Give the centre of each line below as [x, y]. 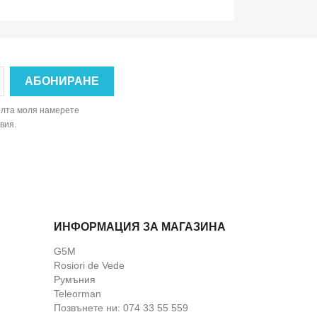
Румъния [75, 279]
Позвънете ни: [88, 308]
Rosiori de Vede [89, 265]
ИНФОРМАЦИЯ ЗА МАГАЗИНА [140, 227]
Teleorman [77, 294]
